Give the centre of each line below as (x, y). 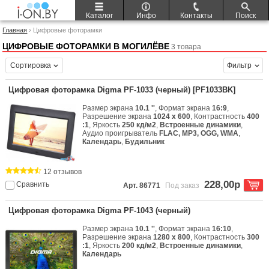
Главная (15, 30)
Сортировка (31, 66)
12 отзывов (63, 172)
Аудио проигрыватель (121, 134)
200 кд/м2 (139, 246)
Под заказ (182, 186)
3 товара (186, 47)
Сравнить (33, 185)
